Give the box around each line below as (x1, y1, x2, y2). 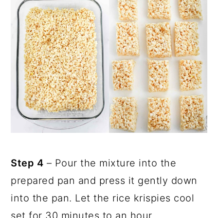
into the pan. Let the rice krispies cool (11, 192, 195, 204)
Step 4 (11, 157, 44, 169)
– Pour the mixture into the (43, 157, 177, 169)
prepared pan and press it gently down (11, 175, 198, 187)
